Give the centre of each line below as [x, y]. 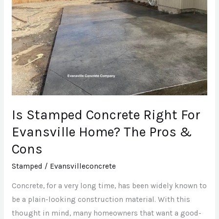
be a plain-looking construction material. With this [101, 200]
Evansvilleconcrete [83, 166]
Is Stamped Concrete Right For [106, 115]
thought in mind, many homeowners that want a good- [106, 213]
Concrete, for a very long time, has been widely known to [109, 186]
